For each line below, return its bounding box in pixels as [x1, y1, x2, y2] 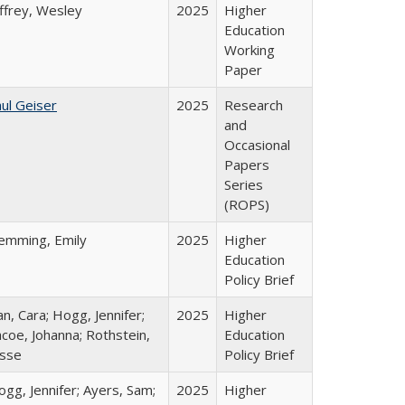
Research [224, 96, 283, 114]
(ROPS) [224, 195, 269, 213]
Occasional [224, 136, 290, 154]
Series [224, 175, 263, 193]
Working [224, 41, 275, 59]
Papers [224, 155, 269, 174]
